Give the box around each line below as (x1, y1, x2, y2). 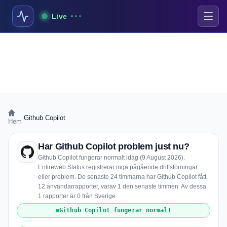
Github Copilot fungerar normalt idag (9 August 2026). (38, 154, 185, 161)
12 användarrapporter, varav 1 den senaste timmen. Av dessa (38, 183, 206, 190)
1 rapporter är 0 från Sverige (38, 193, 116, 200)
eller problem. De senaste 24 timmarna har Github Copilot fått (38, 173, 206, 180)
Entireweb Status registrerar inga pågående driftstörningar (38, 164, 198, 171)
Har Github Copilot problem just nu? (38, 141, 190, 152)
